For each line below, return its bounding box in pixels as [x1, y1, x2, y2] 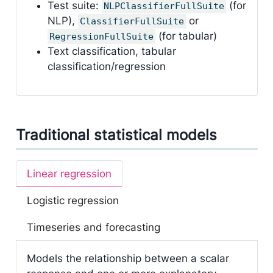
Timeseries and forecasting [26, 221, 160, 233]
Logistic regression [26, 194, 119, 207]
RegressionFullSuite [49, 30, 154, 42]
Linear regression [26, 167, 112, 180]
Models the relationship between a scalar [26, 252, 229, 265]
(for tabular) [155, 29, 217, 42]
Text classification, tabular [47, 44, 176, 57]
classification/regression [47, 60, 166, 73]
